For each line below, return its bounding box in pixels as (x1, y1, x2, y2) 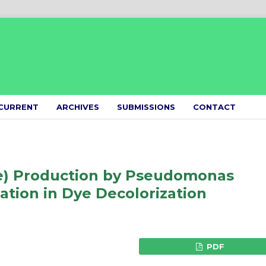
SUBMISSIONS (116, 102, 175, 112)
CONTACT (192, 102, 236, 112)
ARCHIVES (56, 102, 99, 112)
